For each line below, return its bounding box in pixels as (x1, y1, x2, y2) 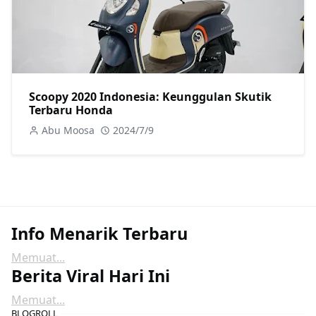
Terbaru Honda (29, 102, 113, 119)
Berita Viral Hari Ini (11, 265, 170, 288)
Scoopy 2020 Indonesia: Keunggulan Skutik (29, 89, 272, 105)
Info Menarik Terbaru (11, 222, 188, 245)
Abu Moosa (42, 123, 95, 138)
